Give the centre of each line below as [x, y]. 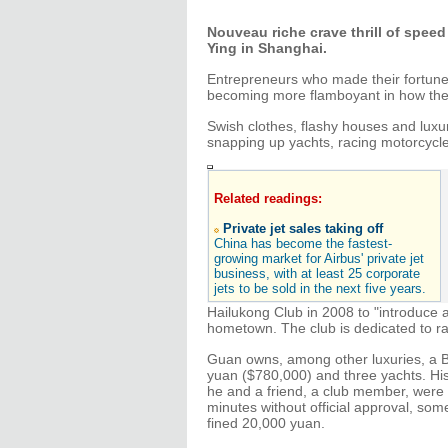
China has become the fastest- [303, 243]
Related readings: [268, 198]
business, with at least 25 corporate [317, 273]
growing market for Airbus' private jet [319, 258]
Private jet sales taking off [303, 228]
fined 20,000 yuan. [266, 423]
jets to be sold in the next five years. [320, 288]
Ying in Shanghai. [267, 48]
